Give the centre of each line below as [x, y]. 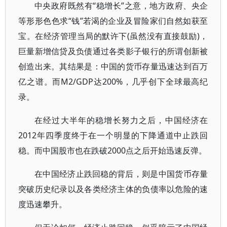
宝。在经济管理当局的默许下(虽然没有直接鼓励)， [113, 36]
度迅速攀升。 [43, 204]
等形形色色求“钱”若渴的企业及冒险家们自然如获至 [113, 21]
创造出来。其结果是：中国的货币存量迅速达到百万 [113, 66]
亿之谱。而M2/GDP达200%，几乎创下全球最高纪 [113, 82]
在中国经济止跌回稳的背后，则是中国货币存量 [121, 174]
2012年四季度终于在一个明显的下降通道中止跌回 [113, 135]
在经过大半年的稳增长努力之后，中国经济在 [121, 120]
